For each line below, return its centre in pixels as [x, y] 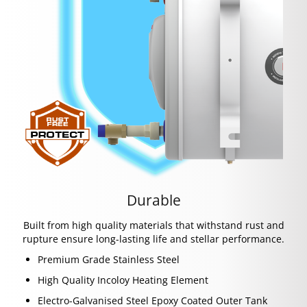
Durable [153, 200]
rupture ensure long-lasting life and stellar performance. [153, 239]
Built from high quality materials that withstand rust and [153, 225]
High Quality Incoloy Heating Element [123, 280]
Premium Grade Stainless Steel [109, 260]
